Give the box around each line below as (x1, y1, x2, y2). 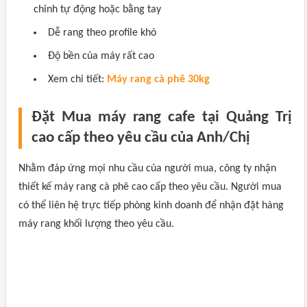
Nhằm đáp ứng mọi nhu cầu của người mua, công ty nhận (19, 163, 276, 174)
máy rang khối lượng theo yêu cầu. (19, 219, 174, 230)
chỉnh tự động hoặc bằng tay (34, 4, 161, 15)
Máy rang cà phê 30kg (107, 74, 210, 85)
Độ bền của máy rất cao (48, 51, 154, 62)
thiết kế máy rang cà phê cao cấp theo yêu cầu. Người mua (19, 182, 282, 193)
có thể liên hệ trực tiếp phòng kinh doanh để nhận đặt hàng (19, 200, 284, 211)
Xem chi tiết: (48, 74, 107, 85)
